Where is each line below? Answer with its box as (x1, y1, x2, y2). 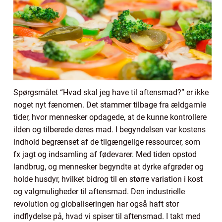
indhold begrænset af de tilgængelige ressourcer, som (13, 137, 200, 147)
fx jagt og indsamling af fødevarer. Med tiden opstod (13, 150, 197, 160)
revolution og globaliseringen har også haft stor (13, 199, 179, 209)
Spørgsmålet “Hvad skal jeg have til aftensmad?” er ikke (13, 88, 209, 98)
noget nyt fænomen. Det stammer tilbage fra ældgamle (13, 100, 206, 110)
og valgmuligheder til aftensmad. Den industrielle (13, 187, 185, 197)
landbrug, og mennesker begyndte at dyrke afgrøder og (13, 162, 204, 172)
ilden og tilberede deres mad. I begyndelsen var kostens (13, 125, 206, 135)
